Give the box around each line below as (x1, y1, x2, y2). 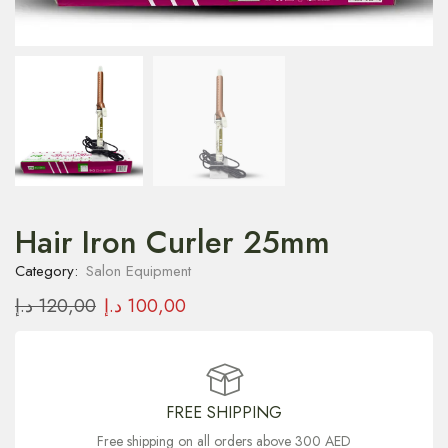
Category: (15, 259, 83, 282)
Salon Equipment (86, 259, 191, 282)
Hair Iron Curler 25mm (15, 219, 330, 265)
